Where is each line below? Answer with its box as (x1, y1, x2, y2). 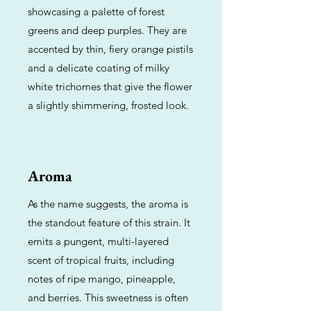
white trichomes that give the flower (28, 80, 192, 93)
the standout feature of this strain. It (28, 216, 190, 229)
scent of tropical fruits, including (28, 253, 174, 267)
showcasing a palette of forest (28, 5, 165, 18)
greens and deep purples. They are (28, 24, 187, 37)
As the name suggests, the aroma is (28, 197, 188, 210)
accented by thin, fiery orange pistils (28, 42, 193, 56)
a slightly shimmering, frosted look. (28, 99, 189, 112)
